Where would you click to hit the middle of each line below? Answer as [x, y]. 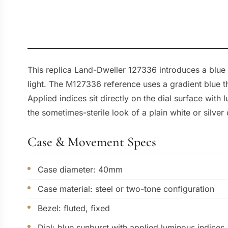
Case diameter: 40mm [80, 169]
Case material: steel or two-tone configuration [126, 189]
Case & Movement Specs [92, 142]
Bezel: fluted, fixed [74, 208]
